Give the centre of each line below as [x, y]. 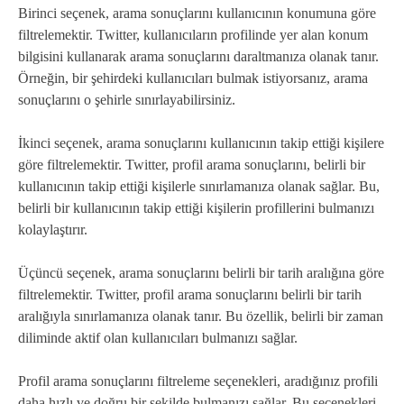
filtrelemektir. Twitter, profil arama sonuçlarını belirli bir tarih [190, 294]
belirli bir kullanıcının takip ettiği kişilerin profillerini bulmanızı [196, 207]
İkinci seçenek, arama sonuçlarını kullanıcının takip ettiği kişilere [201, 142]
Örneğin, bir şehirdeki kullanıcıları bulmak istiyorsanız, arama [193, 78]
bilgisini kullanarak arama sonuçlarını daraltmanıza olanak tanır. [198, 56]
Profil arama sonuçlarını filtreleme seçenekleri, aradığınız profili [198, 381]
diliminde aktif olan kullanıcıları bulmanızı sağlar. [158, 337]
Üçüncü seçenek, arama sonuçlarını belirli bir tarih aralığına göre [201, 272]
